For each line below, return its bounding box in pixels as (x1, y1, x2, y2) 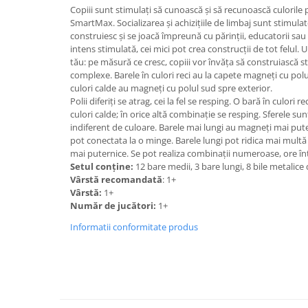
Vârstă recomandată (70, 173, 162, 186)
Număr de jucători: (70, 199, 158, 212)
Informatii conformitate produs (70, 220, 198, 233)
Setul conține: (70, 159, 135, 173)
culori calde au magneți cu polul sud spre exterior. (70, 81, 272, 94)
